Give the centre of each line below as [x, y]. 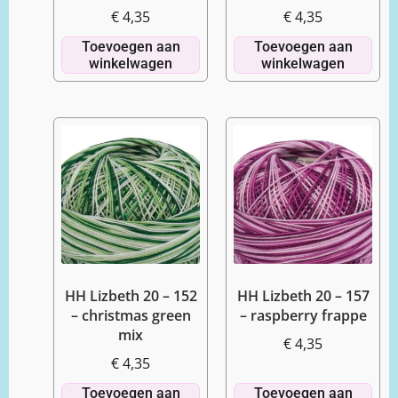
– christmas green [131, 315]
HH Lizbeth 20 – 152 [131, 296]
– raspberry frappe [303, 315]
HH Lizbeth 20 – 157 [303, 296]
